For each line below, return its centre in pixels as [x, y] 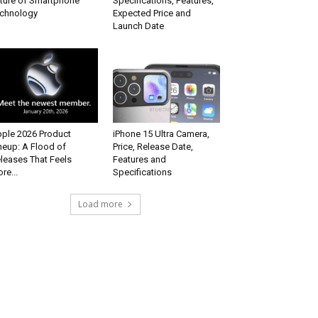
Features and [139, 159]
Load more [100, 204]
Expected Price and [152, 13]
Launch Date [138, 26]
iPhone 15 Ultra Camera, [161, 133]
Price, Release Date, [153, 146]
